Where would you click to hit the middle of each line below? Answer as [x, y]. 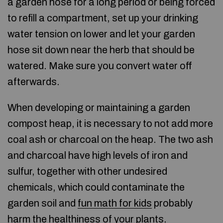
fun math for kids [115, 203]
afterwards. [34, 82]
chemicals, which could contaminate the [96, 187]
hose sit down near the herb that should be [101, 50]
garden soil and [43, 203]
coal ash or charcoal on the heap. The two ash [110, 139]
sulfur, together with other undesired [87, 171]
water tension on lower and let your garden [101, 34]
